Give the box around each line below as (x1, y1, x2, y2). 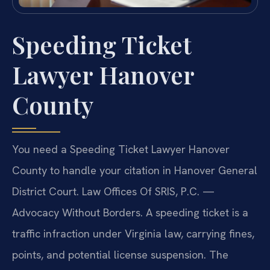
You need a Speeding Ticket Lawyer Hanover (12, 142, 230, 156)
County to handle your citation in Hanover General (12, 163, 257, 177)
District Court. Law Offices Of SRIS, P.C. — (12, 184, 215, 198)
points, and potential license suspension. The (12, 247, 228, 262)
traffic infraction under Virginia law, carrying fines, (12, 226, 254, 240)
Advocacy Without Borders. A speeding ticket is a (12, 205, 248, 219)
